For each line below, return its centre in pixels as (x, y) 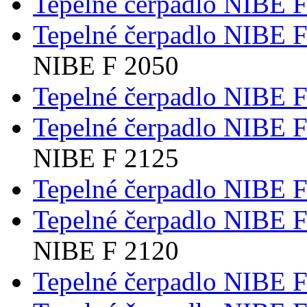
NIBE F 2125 (106, 158)
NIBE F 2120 (106, 250)
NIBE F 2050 (106, 65)
